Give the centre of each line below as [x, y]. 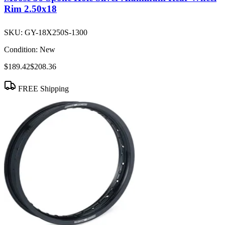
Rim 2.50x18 [30, 9]
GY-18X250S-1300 [56, 33]
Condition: [21, 50]
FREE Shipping [42, 89]
